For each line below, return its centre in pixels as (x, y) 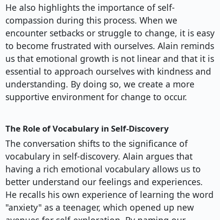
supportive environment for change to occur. (96, 97)
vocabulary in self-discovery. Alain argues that (99, 156)
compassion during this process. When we (91, 20)
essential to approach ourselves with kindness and (108, 71)
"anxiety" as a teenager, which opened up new (99, 207)
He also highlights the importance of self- (90, 8)
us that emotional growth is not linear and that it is (110, 59)
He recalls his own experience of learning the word (109, 195)
